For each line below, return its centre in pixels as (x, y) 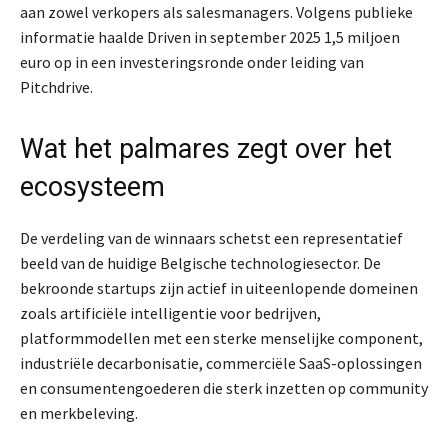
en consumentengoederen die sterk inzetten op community (224, 388)
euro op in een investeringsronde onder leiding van (192, 62)
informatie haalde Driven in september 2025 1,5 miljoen (210, 37)
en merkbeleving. (79, 413)
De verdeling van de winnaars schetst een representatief (211, 238)
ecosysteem (92, 187)
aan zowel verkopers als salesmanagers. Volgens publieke (216, 12)
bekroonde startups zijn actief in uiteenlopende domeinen (219, 288)
